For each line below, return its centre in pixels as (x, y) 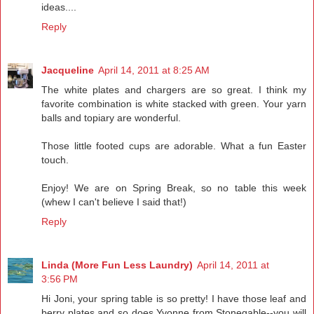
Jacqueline (68, 70)
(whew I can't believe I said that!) (114, 202)
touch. (55, 159)
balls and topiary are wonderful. (111, 117)
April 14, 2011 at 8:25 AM (154, 70)
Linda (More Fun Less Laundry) (117, 265)
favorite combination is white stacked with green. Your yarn (174, 103)
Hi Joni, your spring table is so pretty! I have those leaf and (174, 298)
